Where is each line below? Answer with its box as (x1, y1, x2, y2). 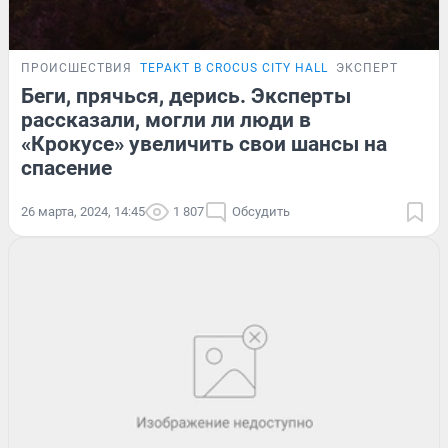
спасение (21, 155, 112, 180)
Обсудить (232, 203, 290, 219)
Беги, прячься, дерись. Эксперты (21, 83, 351, 108)
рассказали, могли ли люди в (21, 107, 311, 132)
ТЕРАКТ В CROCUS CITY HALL (140, 60, 328, 75)
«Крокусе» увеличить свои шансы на (21, 131, 387, 156)
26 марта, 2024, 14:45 (21, 203, 145, 219)
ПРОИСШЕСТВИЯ (21, 60, 132, 75)
